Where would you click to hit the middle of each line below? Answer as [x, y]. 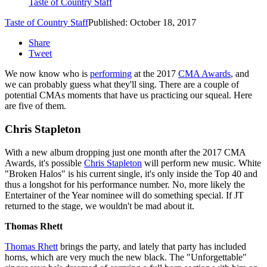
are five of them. [35, 106]
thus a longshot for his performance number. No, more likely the [125, 184]
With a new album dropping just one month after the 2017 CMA [125, 152]
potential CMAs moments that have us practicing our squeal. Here [128, 95]
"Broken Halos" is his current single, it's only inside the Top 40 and [131, 173]
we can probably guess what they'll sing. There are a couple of [122, 85]
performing [111, 74]
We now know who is [47, 74]
